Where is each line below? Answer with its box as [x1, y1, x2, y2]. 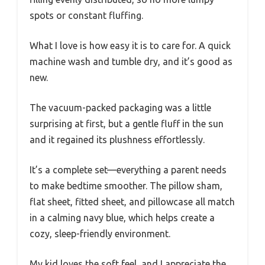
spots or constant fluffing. [30, 9, 143, 21]
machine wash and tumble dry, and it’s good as [30, 56, 232, 67]
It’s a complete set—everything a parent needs [30, 164, 227, 175]
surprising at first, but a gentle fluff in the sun [30, 118, 224, 129]
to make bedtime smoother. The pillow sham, [30, 180, 222, 191]
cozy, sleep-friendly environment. [30, 228, 170, 239]
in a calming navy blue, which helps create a [30, 212, 215, 223]
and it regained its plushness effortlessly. [30, 134, 205, 145]
